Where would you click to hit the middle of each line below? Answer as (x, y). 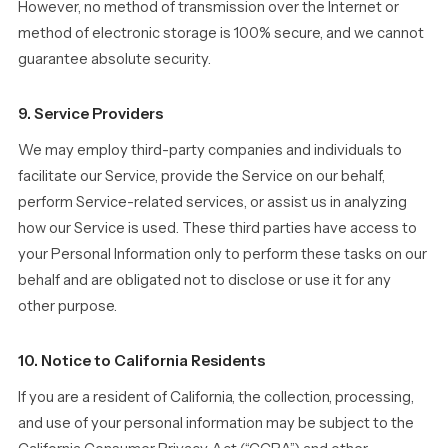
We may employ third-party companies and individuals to (210, 150)
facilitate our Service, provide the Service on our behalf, (201, 176)
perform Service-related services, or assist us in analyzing (212, 202)
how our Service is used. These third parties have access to (217, 228)
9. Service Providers (90, 113)
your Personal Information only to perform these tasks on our (222, 254)
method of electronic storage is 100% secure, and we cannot (221, 33)
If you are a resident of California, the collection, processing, (216, 397)
